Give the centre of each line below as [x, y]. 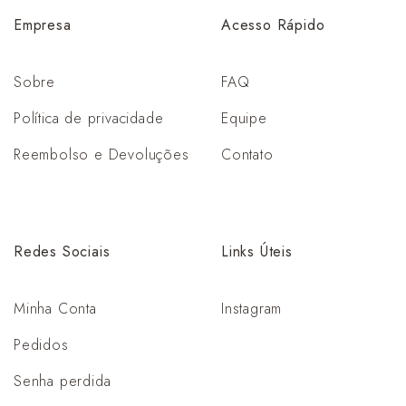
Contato [247, 155]
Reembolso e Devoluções [101, 155]
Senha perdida [63, 381]
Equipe [244, 118]
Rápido [301, 25]
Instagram [252, 309]
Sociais [86, 251]
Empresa [43, 25]
